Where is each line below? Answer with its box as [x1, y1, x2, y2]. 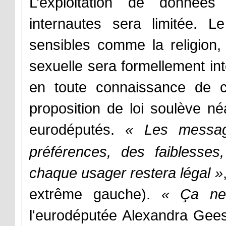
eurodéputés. [29, 122, 126, 138]
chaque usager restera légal [29, 165, 215, 182]
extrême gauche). [29, 186, 161, 203]
